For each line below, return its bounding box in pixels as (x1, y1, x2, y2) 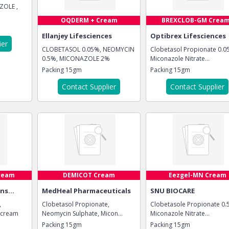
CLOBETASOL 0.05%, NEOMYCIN (42, 45, 134, 54)
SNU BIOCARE (150, 186, 195, 195)
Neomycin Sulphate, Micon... (42, 209, 123, 218)
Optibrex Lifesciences (150, 31, 226, 40)
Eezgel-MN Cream (168, 171, 226, 179)
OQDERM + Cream (60, 16, 118, 25)
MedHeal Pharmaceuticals (42, 186, 131, 195)
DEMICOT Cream (63, 171, 115, 179)
